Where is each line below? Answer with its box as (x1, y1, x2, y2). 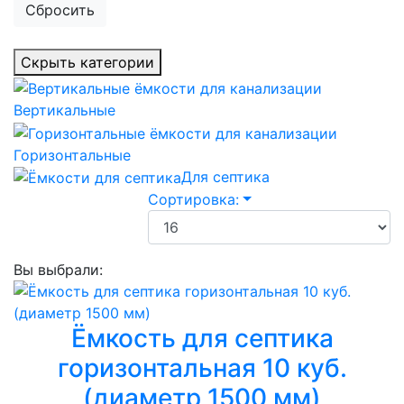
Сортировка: (148, 190, 240, 209)
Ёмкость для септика (70, 323, 334, 354)
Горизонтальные (14, 145, 131, 164)
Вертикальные (14, 100, 115, 119)
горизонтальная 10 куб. (57, 353, 347, 384)
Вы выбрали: (14, 261, 103, 280)
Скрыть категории (21, 53, 154, 72)
